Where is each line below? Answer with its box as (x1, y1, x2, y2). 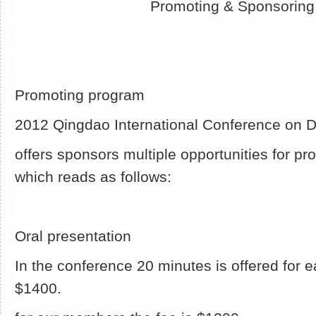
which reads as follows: (15, 169, 171, 185)
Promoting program (15, 87, 145, 103)
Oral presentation (15, 228, 131, 244)
